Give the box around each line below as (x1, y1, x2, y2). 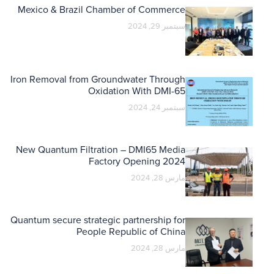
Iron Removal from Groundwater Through (10, 73, 185, 86)
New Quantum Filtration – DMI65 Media (16, 143, 185, 156)
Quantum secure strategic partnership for (10, 213, 185, 226)
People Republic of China (76, 225, 185, 238)
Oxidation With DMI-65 (88, 84, 185, 97)
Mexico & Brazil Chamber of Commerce (18, 3, 185, 16)
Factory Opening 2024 (89, 155, 185, 168)
